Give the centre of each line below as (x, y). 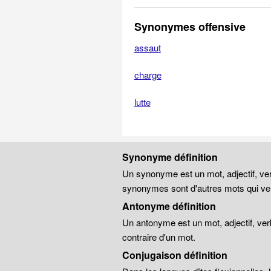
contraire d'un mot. (158, 237)
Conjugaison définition (175, 255)
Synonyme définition (170, 157)
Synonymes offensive (190, 27)
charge (148, 75)
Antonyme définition (169, 206)
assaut (147, 47)
